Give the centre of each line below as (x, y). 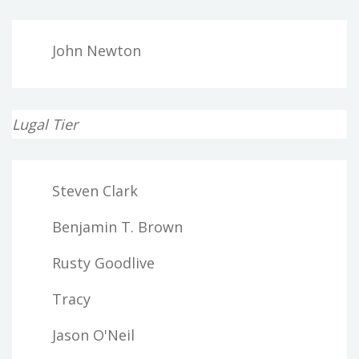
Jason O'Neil (93, 335)
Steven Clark (95, 190)
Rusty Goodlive (103, 262)
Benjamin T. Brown (117, 226)
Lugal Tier (45, 124)
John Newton (97, 50)
